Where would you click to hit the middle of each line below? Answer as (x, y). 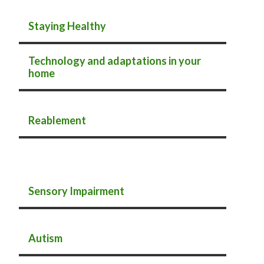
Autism (45, 238)
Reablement (57, 120)
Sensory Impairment (76, 191)
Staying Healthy (67, 26)
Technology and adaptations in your (115, 61)
